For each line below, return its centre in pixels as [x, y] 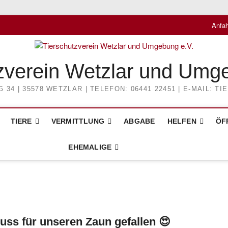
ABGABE [139, 121]
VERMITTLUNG [78, 121]
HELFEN [182, 121]
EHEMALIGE [90, 147]
